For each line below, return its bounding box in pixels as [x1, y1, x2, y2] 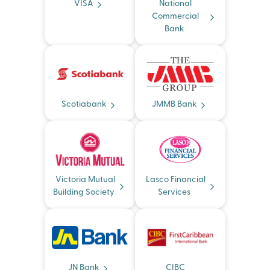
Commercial [152, 12, 199, 21]
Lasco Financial [145, 175, 206, 184]
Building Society [53, 188, 115, 197]
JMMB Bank [151, 100, 197, 109]
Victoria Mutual [55, 175, 115, 184]
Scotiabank [61, 100, 107, 109]
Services [158, 188, 190, 197]
